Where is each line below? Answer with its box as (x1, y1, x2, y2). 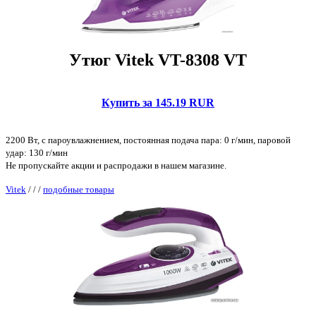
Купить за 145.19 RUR (102, 96, 214, 109)
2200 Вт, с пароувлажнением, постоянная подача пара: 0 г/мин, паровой (6, 134, 291, 145)
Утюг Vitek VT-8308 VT (69, 50, 247, 69)
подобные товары (43, 183, 114, 195)
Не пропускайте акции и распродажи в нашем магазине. (6, 159, 226, 171)
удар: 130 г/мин (6, 147, 68, 158)
